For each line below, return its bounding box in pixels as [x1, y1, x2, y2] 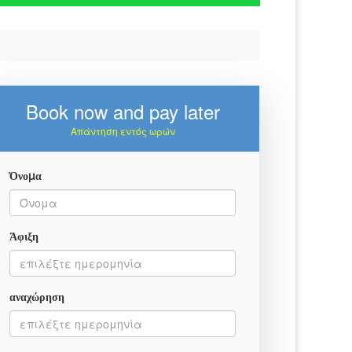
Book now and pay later [25, 97, 220, 125]
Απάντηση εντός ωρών [70, 124, 175, 137]
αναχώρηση [9, 291, 64, 303]
